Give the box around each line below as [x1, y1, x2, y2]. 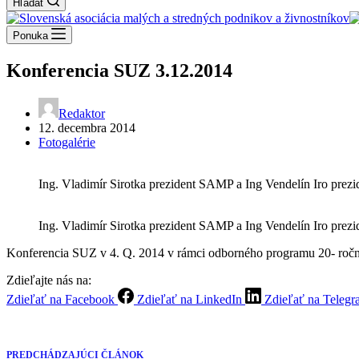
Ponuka [13, 30, 48, 42]
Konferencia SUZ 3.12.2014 [6, 59, 232, 81]
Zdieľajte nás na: [6, 272, 91, 287]
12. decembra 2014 [38, 120, 135, 135]
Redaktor [58, 106, 105, 120]
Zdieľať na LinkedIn [137, 292, 242, 306]
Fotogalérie [38, 135, 95, 149]
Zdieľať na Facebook [6, 292, 115, 306]
